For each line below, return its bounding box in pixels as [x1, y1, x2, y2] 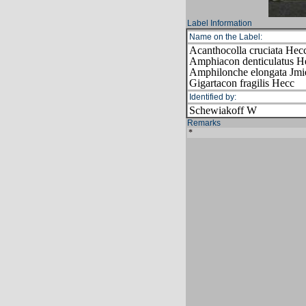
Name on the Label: [189, 32, 262, 42]
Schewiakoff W [189, 105, 257, 116]
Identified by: [189, 92, 236, 102]
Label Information [187, 18, 252, 28]
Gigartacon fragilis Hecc [189, 77, 294, 89]
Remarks [187, 118, 221, 128]
